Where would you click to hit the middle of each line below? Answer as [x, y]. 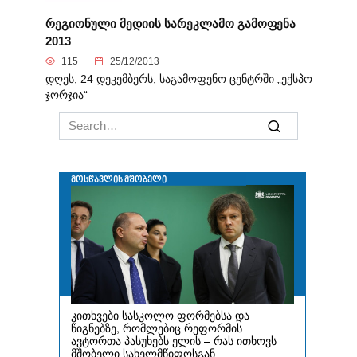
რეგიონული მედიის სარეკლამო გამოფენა [170, 23]
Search [77, 120]
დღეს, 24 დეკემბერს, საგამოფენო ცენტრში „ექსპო [178, 79]
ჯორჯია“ [66, 95]
